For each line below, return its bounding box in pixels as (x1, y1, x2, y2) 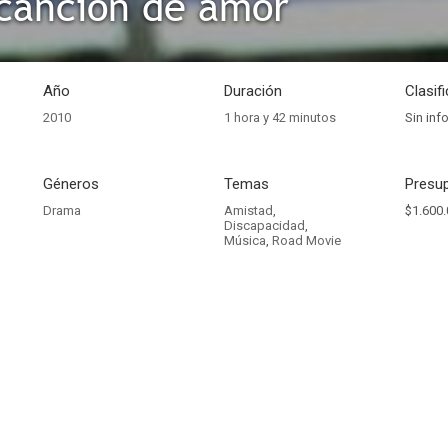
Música (224, 233, 266, 248)
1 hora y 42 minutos (224, 110, 336, 125)
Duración (224, 82, 282, 100)
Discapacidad (224, 218, 305, 233)
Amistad (224, 203, 273, 218)
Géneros (43, 175, 99, 193)
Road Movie (272, 233, 341, 248)
